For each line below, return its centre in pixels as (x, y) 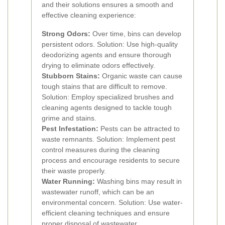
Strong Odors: (66, 34)
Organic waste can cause (141, 76)
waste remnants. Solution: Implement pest (108, 139)
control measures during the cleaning (101, 150)
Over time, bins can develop (136, 34)
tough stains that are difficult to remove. (104, 86)
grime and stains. (69, 118)
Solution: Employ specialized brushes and (108, 97)
